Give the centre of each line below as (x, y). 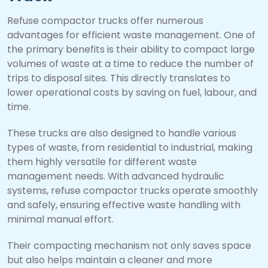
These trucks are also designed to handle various (122, 133)
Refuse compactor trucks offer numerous (105, 21)
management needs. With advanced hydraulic (116, 176)
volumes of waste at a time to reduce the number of (130, 64)
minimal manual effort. (62, 220)
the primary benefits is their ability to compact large (131, 50)
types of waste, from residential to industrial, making (130, 148)
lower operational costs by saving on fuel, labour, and (132, 93)
